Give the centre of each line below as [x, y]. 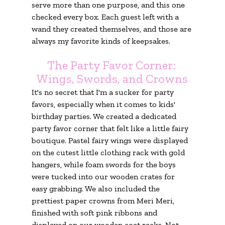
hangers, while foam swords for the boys [104, 164]
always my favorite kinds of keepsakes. [101, 41]
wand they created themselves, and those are [112, 29]
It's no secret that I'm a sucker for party [103, 92]
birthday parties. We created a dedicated [105, 116]
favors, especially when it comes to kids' [104, 104]
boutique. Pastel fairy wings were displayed [110, 140]
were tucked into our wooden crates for [104, 176]
